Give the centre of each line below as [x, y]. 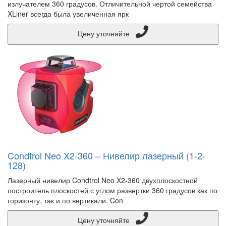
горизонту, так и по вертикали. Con [65, 200]
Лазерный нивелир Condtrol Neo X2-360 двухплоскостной [103, 180]
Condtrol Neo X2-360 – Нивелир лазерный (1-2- [106, 155]
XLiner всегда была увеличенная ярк [68, 14]
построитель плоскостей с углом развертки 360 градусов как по [112, 190]
